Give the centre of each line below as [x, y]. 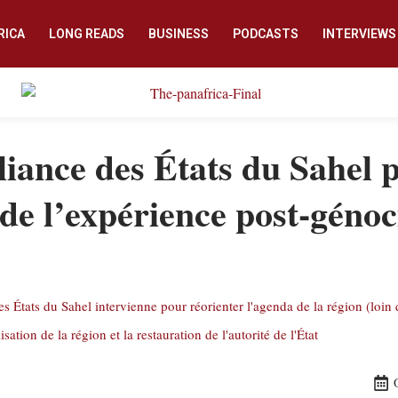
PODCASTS [265, 34]
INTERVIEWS [359, 34]
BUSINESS [178, 34]
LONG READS [86, 34]
